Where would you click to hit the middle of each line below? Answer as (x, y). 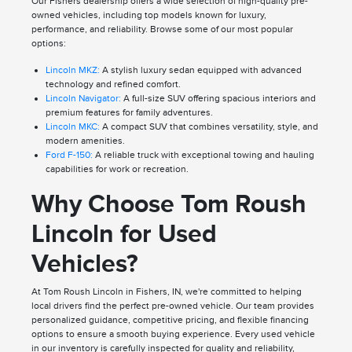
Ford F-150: (69, 155)
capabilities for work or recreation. (117, 169)
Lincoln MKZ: (72, 70)
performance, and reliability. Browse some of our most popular (162, 29)
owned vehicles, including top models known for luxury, (148, 15)
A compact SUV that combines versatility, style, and (209, 127)
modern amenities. (85, 141)
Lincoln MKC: (72, 127)
